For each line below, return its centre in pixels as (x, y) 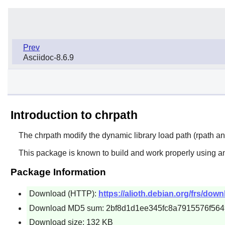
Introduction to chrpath (74, 115)
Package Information (58, 172)
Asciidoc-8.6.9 (48, 57)
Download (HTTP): (64, 193)
